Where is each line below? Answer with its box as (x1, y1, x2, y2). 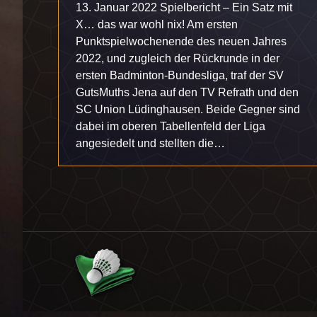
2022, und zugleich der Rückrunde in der (76, 52, 279, 64)
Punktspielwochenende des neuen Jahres (76, 35, 287, 47)
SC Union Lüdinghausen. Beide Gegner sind (76, 103, 300, 115)
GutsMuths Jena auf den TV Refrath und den (76, 86, 299, 98)
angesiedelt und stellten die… (76, 137, 225, 149)
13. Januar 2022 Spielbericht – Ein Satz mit (76, 1, 292, 13)
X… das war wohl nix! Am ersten (76, 18, 238, 30)
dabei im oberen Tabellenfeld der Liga (76, 120, 265, 132)
